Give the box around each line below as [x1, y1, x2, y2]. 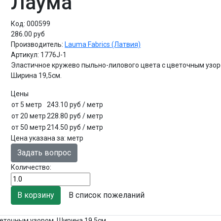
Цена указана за [11, 134, 65, 142]
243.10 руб [47, 100, 83, 109]
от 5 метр [11, 100, 42, 109]
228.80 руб [47, 111, 83, 120]
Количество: [11, 163, 52, 171]
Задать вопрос [17, 147, 72, 157]
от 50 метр [11, 123, 46, 131]
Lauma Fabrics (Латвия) [65, 40, 141, 48]
